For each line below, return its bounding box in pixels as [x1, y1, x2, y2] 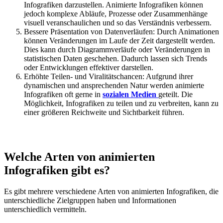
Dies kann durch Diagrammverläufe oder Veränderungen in [24, 45, 210, 54]
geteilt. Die [158, 90, 193, 99]
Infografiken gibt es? [4, 164, 110, 177]
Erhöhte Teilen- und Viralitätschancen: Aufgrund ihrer [24, 72, 193, 81]
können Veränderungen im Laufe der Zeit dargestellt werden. [24, 36, 215, 45]
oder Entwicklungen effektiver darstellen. [24, 63, 153, 72]
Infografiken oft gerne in [24, 90, 103, 99]
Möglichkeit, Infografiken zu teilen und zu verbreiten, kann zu [24, 99, 219, 108]
